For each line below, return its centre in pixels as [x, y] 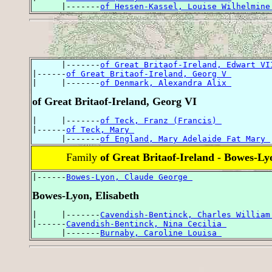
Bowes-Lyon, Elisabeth [86, 196]
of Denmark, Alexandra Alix [166, 83]
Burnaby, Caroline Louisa [161, 233]
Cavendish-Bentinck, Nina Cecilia [146, 224]
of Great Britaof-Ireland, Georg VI [114, 102]
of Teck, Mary [100, 130]
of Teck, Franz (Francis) [161, 121]
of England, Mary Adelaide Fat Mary [185, 139]
